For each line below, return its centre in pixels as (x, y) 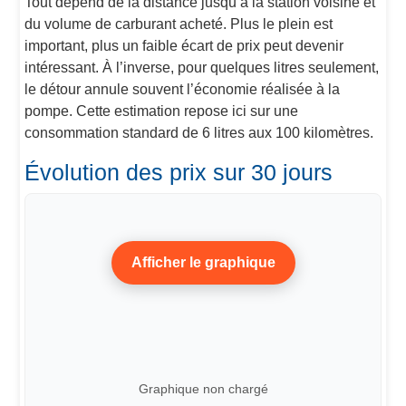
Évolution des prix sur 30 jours (179, 172)
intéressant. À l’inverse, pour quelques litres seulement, (202, 68)
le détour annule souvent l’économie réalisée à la (183, 89)
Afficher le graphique (203, 263)
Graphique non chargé (203, 388)
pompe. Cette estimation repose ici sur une (162, 111)
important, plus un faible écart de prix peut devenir (184, 46)
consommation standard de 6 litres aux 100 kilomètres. (199, 133)
